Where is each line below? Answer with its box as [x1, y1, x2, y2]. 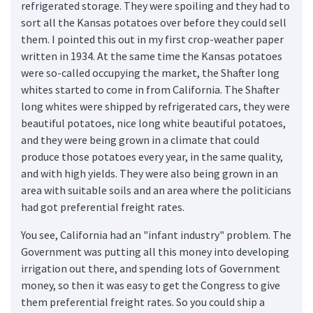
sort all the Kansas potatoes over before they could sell [21, 15, 286, 29]
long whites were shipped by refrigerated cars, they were [21, 99, 290, 113]
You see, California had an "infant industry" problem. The [21, 227, 291, 242]
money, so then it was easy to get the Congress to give [21, 277, 280, 292]
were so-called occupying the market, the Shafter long [21, 65, 279, 80]
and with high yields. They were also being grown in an [21, 166, 278, 180]
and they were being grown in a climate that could [21, 132, 259, 147]
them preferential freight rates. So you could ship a [21, 294, 265, 309]
